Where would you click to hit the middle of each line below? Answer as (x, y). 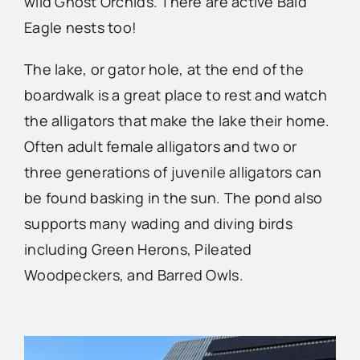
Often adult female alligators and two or (160, 147)
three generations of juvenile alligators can (172, 172)
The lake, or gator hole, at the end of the (164, 70)
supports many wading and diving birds (158, 224)
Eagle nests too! (80, 28)
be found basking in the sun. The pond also (173, 198)
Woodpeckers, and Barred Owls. (133, 275)
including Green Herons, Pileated (138, 250)
